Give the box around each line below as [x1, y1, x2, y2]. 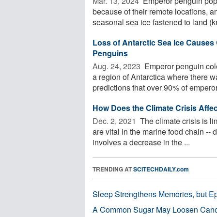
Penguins [93, 47, 128, 59]
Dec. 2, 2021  [93, 115, 138, 126]
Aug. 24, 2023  [93, 60, 142, 72]
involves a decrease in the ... [93, 136, 190, 148]
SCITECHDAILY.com [133, 164, 189, 173]
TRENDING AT [93, 164, 133, 173]
